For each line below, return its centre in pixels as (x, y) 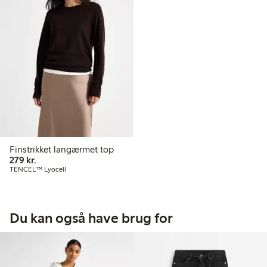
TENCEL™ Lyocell (38, 169)
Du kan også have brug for (91, 218)
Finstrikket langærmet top (62, 149)
